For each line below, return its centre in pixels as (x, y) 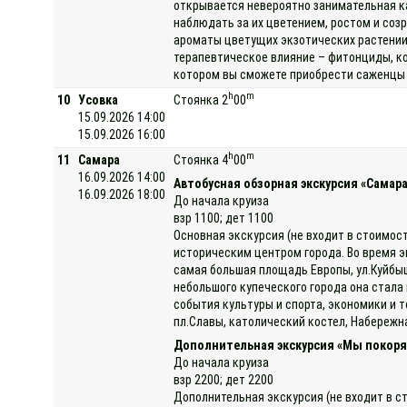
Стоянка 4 (201, 159)
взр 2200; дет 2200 (224, 379)
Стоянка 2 (201, 99)
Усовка (99, 99)
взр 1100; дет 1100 (224, 218)
